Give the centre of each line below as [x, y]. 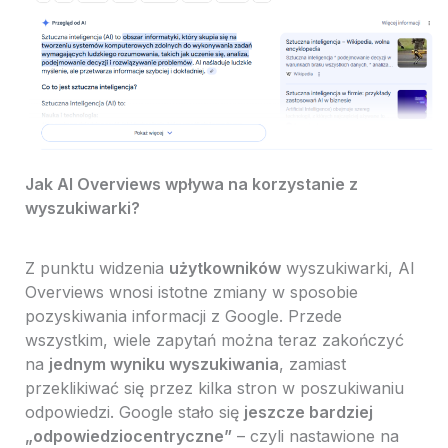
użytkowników [224, 268]
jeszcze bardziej [308, 412]
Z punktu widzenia [96, 268]
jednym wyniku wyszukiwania [163, 364]
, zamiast [312, 364]
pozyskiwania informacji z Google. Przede [183, 316]
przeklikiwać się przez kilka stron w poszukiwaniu [214, 388]
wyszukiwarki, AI [347, 268]
